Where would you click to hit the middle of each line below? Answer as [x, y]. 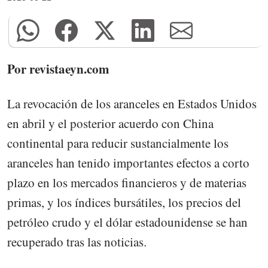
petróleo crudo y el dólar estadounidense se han [127, 222]
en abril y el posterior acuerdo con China [110, 123]
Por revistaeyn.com [58, 68]
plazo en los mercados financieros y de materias [127, 182]
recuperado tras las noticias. [77, 241]
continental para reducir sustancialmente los [118, 143]
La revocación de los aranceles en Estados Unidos [132, 103]
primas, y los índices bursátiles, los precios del [124, 202]
